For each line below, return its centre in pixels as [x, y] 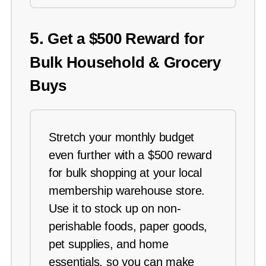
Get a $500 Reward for [124, 39]
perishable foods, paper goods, [128, 227]
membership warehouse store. [127, 191]
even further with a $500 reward [130, 155]
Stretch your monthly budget [121, 137]
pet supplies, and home [109, 244]
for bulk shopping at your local [125, 173]
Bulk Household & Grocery [125, 63]
